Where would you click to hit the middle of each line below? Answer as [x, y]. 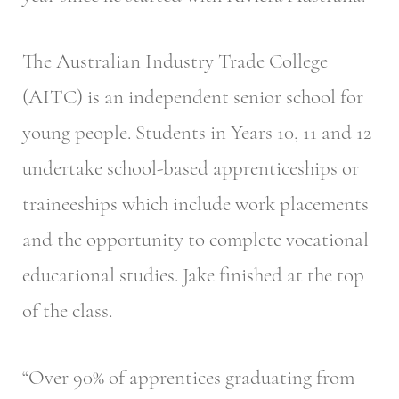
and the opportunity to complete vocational [195, 240]
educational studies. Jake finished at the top [193, 276]
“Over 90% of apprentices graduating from [188, 377]
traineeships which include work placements [195, 204]
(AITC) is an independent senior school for [193, 98]
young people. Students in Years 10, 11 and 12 [197, 133]
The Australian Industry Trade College [175, 62]
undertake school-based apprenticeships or [191, 169]
